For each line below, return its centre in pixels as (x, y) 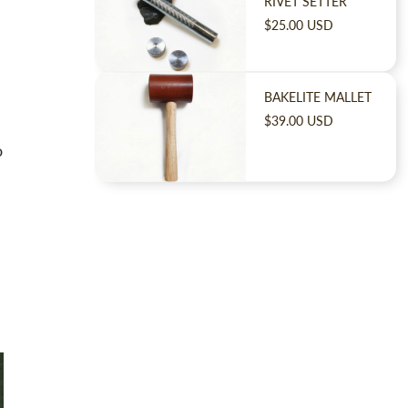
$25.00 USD (298, 25)
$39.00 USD (298, 121)
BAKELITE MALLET (317, 97)
